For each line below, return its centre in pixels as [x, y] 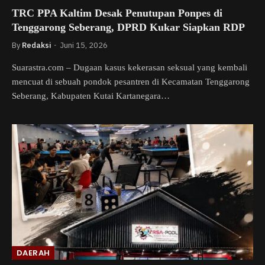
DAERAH [33, 253]
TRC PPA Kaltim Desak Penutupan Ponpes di [117, 13]
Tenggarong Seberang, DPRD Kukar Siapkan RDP [128, 27]
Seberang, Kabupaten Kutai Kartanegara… [91, 96]
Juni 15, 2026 [84, 45]
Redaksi [36, 45]
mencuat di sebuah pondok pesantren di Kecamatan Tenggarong [131, 81]
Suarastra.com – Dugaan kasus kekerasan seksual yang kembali [130, 67]
